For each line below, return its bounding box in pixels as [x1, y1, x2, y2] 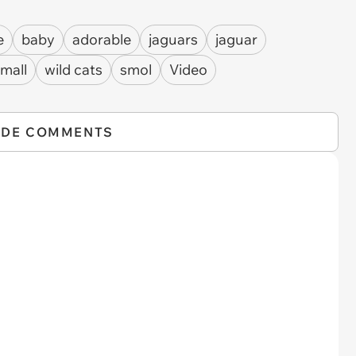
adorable [72, 30, 131, 48]
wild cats [44, 60, 103, 79]
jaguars [149, 30, 198, 48]
